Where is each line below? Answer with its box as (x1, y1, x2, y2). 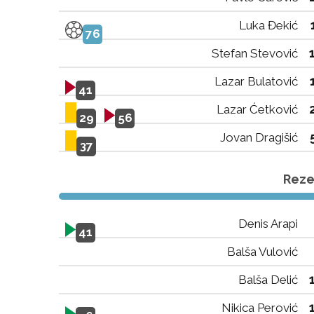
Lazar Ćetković (217, 102, 298, 116)
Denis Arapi (238, 217, 298, 231)
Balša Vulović (227, 245, 298, 259)
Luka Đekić (239, 18, 298, 32)
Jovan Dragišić (220, 130, 298, 144)
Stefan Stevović (212, 46, 298, 60)
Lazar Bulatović (214, 74, 298, 88)
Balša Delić (238, 273, 298, 287)
